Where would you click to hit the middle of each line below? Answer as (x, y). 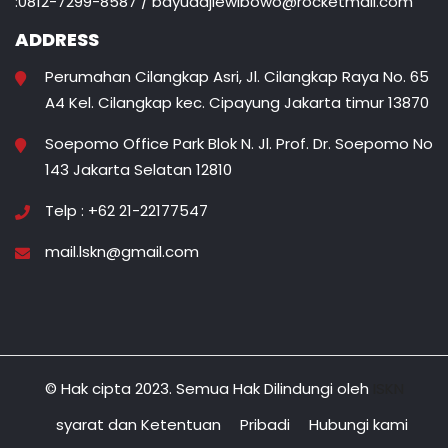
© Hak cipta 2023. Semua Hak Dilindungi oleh (208, 388)
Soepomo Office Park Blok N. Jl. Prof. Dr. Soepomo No (239, 143)
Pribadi (264, 424)
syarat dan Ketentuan (138, 424)
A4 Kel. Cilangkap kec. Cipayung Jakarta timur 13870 (237, 102)
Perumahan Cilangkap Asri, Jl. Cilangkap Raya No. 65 (237, 76)
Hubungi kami (358, 424)
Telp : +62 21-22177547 (126, 210)
